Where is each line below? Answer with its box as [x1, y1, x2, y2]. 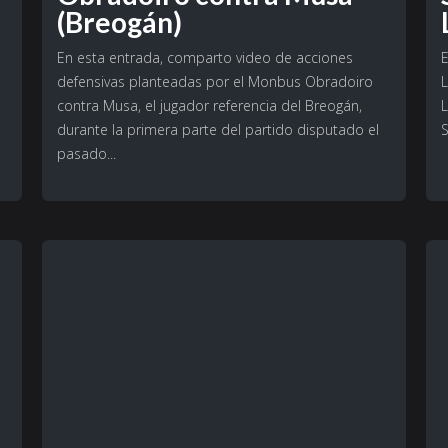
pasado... [56, 144, 116, 164]
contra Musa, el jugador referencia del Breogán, [56, 96, 362, 116]
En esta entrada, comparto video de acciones [56, 48, 353, 68]
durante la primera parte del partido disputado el [56, 120, 379, 140]
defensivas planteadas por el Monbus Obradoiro [56, 72, 373, 92]
